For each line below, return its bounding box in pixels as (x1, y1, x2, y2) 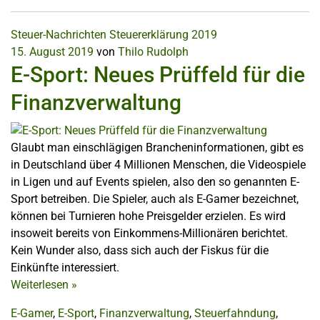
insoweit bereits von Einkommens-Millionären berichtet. (11, 226, 288, 241)
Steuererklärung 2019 (109, 27, 217, 41)
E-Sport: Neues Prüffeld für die (11, 61, 305, 87)
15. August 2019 (11, 44, 94, 59)
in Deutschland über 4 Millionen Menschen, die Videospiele (11, 158, 306, 172)
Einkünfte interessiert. (11, 261, 119, 275)
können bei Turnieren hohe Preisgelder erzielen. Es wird (11, 209, 286, 224)
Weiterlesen (11, 278, 71, 292)
